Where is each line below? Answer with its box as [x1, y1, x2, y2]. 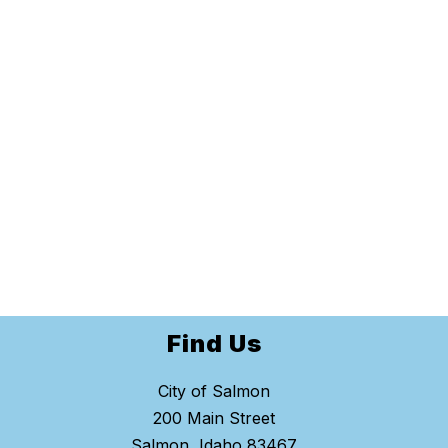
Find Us [166, 329, 262, 359]
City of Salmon [158, 381, 270, 402]
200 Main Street [153, 408, 275, 429]
